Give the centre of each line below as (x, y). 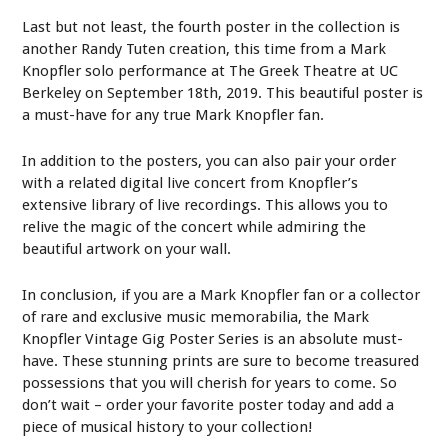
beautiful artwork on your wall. (127, 248)
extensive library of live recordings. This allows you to (205, 204)
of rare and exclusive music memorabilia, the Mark (196, 316)
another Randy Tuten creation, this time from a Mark (204, 48)
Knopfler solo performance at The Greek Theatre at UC (210, 70)
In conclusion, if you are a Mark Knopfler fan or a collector (221, 294)
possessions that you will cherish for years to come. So (210, 382)
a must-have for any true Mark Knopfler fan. (173, 114)
